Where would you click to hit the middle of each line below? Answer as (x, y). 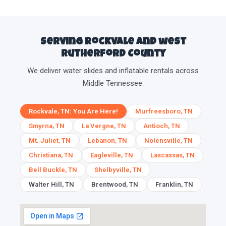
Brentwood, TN (115, 185)
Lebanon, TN (107, 141)
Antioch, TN (162, 126)
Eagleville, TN (112, 155)
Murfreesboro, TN (164, 111)
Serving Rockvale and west (113, 43)
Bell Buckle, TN (53, 170)
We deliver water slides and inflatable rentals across (113, 71)
